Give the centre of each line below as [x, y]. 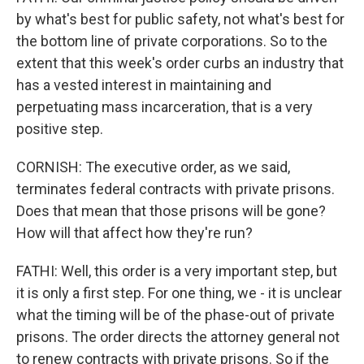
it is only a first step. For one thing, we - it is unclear [179, 293]
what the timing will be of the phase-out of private [175, 315]
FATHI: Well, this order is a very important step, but [177, 271]
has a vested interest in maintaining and [144, 85]
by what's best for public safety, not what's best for [180, 19]
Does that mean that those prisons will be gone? [171, 211]
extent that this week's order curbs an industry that [180, 63]
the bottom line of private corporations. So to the [172, 41]
